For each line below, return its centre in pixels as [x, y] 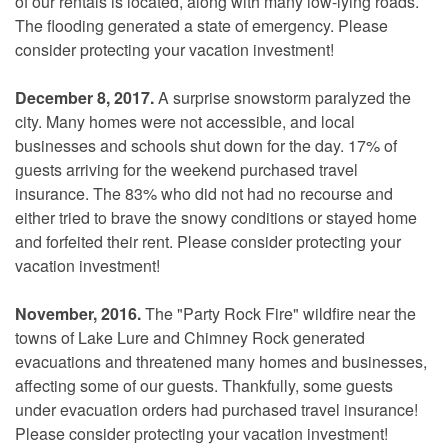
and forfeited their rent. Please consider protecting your [208, 241]
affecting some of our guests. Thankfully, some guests [204, 385]
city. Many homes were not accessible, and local [185, 121]
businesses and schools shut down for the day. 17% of [206, 145]
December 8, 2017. [84, 97]
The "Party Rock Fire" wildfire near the [278, 313]
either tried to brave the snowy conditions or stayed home [216, 217]
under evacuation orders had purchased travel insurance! [216, 409]
